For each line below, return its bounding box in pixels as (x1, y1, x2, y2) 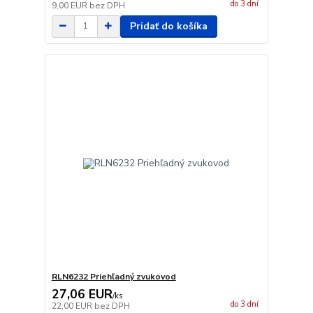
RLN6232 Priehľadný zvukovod (51, 271, 176, 283)
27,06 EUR (51, 286, 112, 303)
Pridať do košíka (129, 19, 208, 33)
